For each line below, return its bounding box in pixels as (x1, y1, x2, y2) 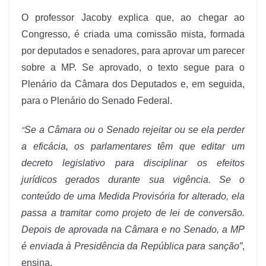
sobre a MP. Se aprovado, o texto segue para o (21, 62, 245, 73)
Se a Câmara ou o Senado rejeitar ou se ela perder (24, 125, 245, 135)
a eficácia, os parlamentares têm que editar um (21, 141, 245, 152)
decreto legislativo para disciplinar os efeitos (21, 158, 245, 169)
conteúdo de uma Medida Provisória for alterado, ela (21, 191, 245, 202)
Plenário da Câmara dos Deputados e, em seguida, (21, 79, 245, 90)
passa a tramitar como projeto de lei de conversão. (21, 208, 245, 218)
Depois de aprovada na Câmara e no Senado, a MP (21, 224, 245, 235)
